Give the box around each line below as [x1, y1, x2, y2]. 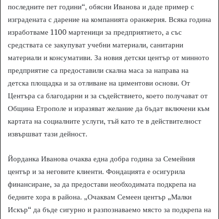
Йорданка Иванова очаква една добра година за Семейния [8, 154, 195, 164]
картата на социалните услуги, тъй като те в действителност [8, 116, 201, 126]
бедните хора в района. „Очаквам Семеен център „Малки [8, 192, 192, 202]
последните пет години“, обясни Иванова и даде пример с [8, 2, 194, 12]
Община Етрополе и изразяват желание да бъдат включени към [8, 104, 210, 113]
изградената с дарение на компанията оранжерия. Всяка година [8, 15, 211, 24]
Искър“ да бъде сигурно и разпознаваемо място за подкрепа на [8, 205, 211, 215]
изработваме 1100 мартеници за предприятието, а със [8, 27, 182, 37]
